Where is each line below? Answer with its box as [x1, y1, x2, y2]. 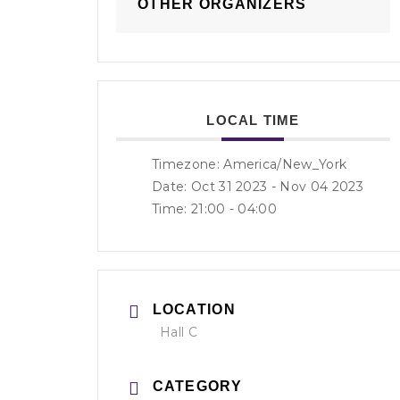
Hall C [160, 324, 197, 340]
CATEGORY [152, 379, 242, 394]
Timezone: [152, 156, 224, 172]
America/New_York [223, 156, 347, 172]
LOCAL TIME [206, 112, 300, 128]
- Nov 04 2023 [267, 179, 363, 195]
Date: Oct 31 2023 [152, 179, 268, 195]
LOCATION [152, 302, 236, 317]
